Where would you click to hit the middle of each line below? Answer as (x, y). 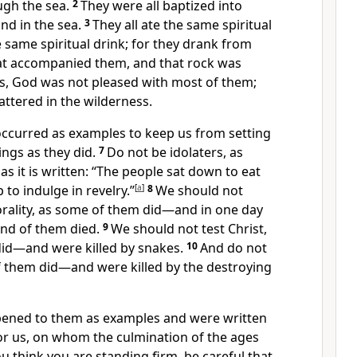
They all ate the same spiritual (182, 25)
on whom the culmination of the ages (144, 337)
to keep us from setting (198, 133)
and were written (214, 318)
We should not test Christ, (189, 229)
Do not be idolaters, (167, 152)
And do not (233, 248)
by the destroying (217, 267)
